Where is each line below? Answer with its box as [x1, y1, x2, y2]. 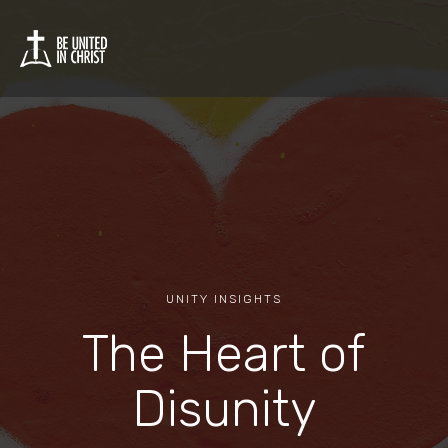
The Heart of [82, 324, 366, 384]
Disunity [131, 379, 317, 439]
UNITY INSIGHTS [166, 292, 282, 306]
